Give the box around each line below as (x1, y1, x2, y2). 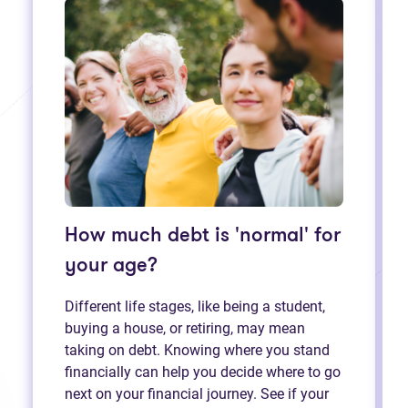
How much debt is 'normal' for (65, 225, 341, 247)
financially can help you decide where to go (65, 362, 341, 381)
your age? (65, 255, 158, 277)
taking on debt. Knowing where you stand (65, 341, 330, 359)
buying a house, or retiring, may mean (65, 319, 305, 337)
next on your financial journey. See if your (65, 384, 329, 403)
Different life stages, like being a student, (65, 297, 325, 315)
